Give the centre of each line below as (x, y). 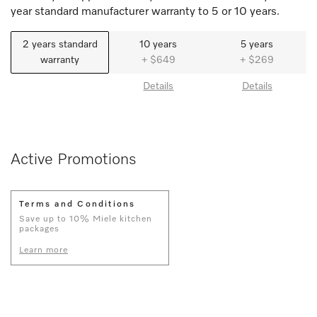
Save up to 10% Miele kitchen (86, 219)
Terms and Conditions (77, 204)
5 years (257, 44)
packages (39, 229)
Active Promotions (74, 160)
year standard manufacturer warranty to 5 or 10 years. (145, 12)
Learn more (44, 250)
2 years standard (60, 44)
